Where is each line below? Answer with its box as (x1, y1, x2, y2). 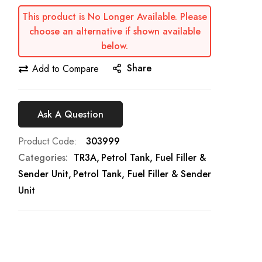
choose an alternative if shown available (29, 25, 201, 39)
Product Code (18, 135, 74, 149)
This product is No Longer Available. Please (22, 10, 207, 24)
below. (101, 39, 128, 53)
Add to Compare (32, 61, 99, 75)
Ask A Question (37, 107, 104, 121)
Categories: (18, 151, 68, 165)
